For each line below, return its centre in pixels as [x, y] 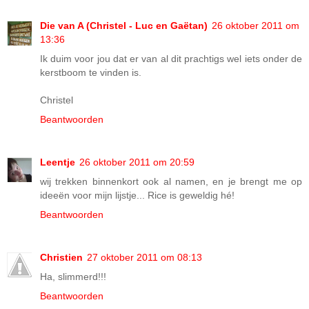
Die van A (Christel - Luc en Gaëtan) [124, 26]
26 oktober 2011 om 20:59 [137, 162]
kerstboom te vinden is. [91, 73]
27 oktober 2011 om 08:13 [144, 258]
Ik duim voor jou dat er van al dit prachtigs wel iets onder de [171, 59]
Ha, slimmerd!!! [73, 277]
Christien [61, 258]
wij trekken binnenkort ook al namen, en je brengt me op [171, 182]
